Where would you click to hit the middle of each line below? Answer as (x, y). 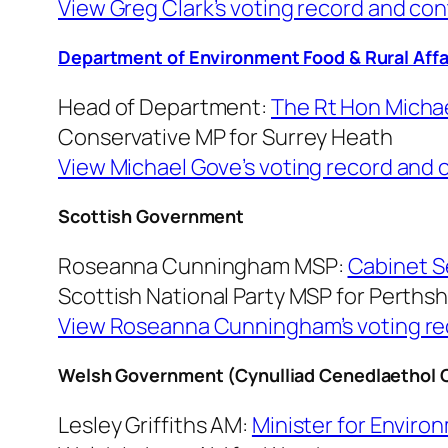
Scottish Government (151, 216)
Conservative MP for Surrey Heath (225, 137)
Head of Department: (164, 107)
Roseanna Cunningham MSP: (203, 266)
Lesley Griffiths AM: (155, 425)
